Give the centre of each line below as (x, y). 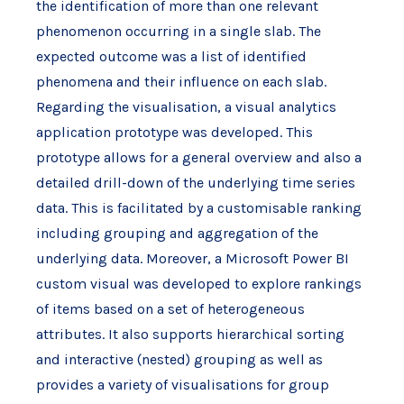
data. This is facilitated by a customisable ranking (198, 208)
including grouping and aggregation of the (177, 234)
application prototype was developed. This (174, 133)
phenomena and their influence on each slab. (181, 82)
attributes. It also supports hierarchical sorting (190, 335)
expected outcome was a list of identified (171, 57)
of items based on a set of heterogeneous (170, 309)
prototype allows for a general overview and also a (198, 158)
